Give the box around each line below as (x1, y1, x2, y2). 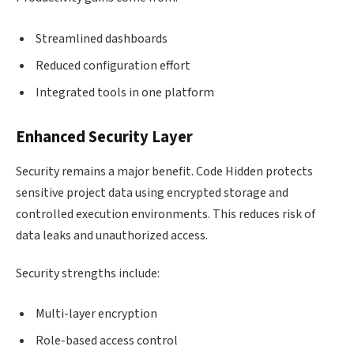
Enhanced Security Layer (16, 125, 193, 149)
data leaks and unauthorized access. (16, 226, 208, 244)
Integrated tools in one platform (36, 83, 214, 101)
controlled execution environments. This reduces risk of (16, 205, 315, 223)
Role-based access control (36, 332, 178, 350)
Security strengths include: (16, 264, 160, 282)
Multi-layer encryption (36, 305, 157, 323)
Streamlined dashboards (36, 29, 168, 47)
